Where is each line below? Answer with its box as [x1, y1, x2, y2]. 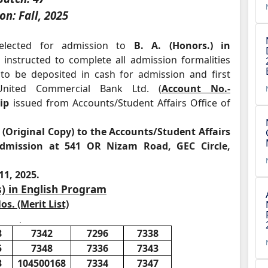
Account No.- [162, 82, 231, 95]
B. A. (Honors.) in [133, 39, 230, 52]
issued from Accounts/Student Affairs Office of [9, 96, 231, 109]
